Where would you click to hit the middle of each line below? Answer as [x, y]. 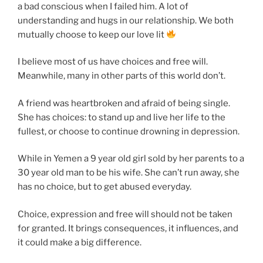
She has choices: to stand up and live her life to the [122, 117]
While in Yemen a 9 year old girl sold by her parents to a [131, 159]
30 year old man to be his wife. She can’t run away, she [129, 173]
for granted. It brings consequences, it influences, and [128, 228]
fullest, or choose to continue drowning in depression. [129, 131]
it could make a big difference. [80, 242]
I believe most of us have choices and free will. [113, 62]
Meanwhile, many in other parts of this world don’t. [122, 76]
